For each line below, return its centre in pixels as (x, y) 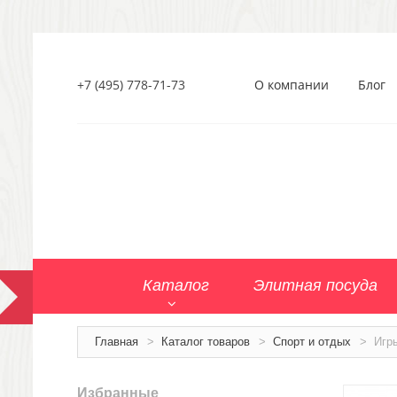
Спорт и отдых (312, 342)
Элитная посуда (315, 285)
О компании (292, 85)
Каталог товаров (206, 342)
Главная (117, 342)
